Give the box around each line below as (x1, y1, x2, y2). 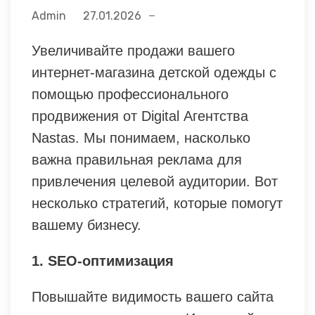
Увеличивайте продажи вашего (32, 43, 235, 59)
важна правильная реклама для (32, 152, 242, 168)
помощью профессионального (32, 86, 229, 103)
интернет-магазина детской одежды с (32, 65, 276, 81)
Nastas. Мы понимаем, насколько (32, 130, 250, 146)
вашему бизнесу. (32, 217, 141, 233)
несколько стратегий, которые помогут (32, 195, 283, 212)
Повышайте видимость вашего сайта (32, 289, 274, 305)
